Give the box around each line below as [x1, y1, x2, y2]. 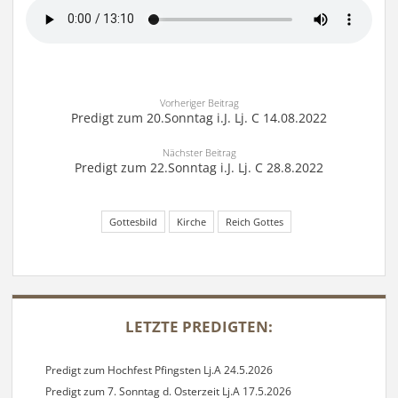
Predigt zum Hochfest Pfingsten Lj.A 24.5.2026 [44, 362, 273, 378]
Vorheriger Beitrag [159, 96, 239, 110]
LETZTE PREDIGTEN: [125, 316, 273, 338]
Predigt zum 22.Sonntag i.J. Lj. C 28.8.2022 [75, 158, 323, 176]
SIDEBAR [12, 292, 101, 322]
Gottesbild [109, 215, 157, 229]
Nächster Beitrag [162, 145, 236, 159]
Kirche [177, 215, 206, 229]
